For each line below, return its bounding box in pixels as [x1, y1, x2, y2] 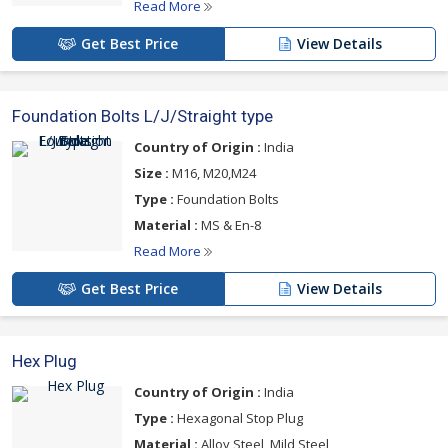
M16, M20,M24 [169, 163, 256, 182]
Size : [134, 163, 169, 182]
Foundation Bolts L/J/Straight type [12, 105, 273, 126]
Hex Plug [12, 350, 77, 371]
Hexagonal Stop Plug [174, 408, 303, 427]
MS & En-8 [198, 215, 261, 234]
